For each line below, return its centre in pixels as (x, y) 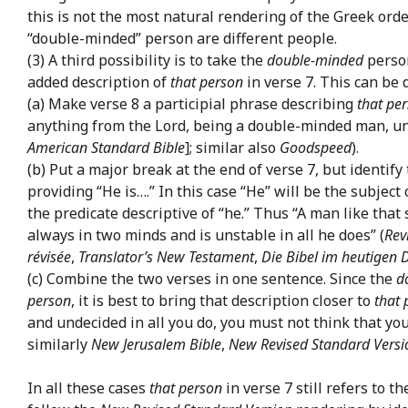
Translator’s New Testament (166, 256)
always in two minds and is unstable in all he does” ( (206, 235)
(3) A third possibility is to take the (147, 60)
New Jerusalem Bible (156, 344)
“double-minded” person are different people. (182, 38)
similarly (59, 344)
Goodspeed (316, 147)
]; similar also (232, 147)
